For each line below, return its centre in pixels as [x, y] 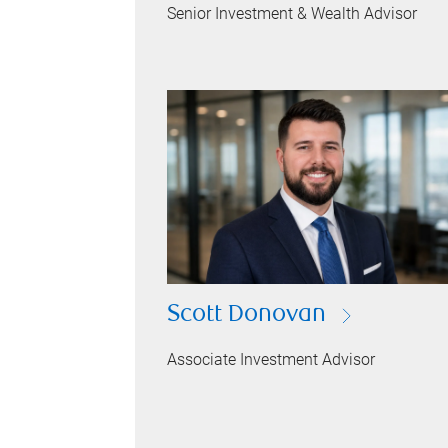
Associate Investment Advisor [271, 360]
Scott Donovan [247, 316]
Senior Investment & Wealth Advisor [292, 13]
